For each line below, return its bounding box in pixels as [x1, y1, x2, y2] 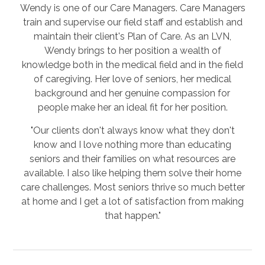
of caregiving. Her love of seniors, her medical [34, 73, 231, 85]
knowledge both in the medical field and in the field [22, 59, 243, 70]
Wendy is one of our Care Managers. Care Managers [20, 2, 245, 14]
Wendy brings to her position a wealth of [44, 44, 221, 56]
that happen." [104, 209, 161, 221]
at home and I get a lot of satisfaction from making [21, 195, 244, 207]
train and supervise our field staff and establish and [22, 16, 243, 28]
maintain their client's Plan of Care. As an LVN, [34, 30, 231, 42]
